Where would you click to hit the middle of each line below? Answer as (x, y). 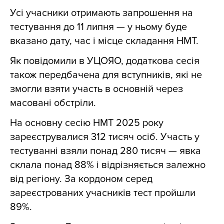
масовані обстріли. (53, 103)
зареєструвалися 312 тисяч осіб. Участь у (105, 137)
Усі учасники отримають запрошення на (101, 13)
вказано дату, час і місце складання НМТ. (104, 41)
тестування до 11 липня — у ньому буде (98, 27)
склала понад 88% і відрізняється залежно (108, 165)
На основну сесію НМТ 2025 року (87, 123)
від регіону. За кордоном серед (81, 179)
